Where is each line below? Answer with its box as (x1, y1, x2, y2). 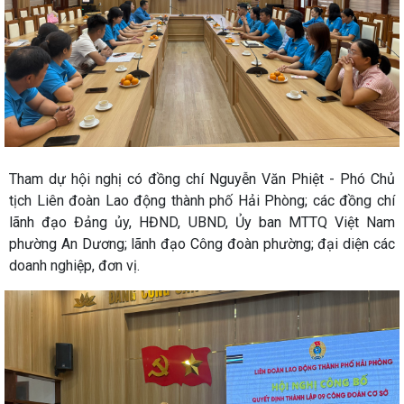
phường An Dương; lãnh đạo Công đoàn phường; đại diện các (9, 234, 395, 252)
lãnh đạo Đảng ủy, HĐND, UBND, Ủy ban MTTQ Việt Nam (9, 213, 395, 231)
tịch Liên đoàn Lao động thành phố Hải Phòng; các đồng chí (9, 191, 395, 209)
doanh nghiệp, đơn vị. (9, 256, 140, 274)
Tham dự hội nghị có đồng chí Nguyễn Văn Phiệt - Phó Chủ (9, 170, 395, 188)
